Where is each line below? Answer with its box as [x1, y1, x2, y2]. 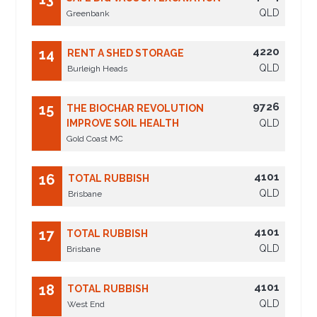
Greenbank [67, 8, 110, 19]
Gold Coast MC [67, 134, 124, 144]
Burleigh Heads [67, 64, 128, 74]
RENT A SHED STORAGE [67, 47, 185, 59]
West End [67, 299, 105, 310]
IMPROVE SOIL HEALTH [67, 117, 180, 129]
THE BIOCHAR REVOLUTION [67, 103, 204, 115]
